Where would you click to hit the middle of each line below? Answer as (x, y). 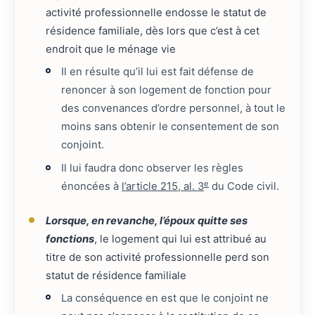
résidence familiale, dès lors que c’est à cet (152, 31)
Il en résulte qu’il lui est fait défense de (158, 72)
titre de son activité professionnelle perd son (157, 257)
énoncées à (92, 187)
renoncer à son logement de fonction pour (167, 90)
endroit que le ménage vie (110, 50)
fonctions (70, 239)
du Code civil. (244, 187)
